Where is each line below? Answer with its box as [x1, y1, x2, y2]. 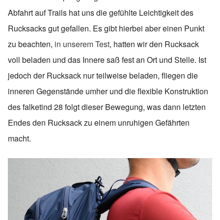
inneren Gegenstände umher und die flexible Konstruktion [8, 85, 208, 97]
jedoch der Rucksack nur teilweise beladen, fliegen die [8, 70, 198, 81]
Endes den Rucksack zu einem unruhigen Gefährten [8, 117, 190, 128]
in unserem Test [53, 38, 110, 50]
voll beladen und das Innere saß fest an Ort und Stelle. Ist [8, 54, 206, 65]
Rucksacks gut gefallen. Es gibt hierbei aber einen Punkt [8, 23, 204, 34]
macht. [8, 133, 31, 144]
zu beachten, [8, 38, 53, 50]
